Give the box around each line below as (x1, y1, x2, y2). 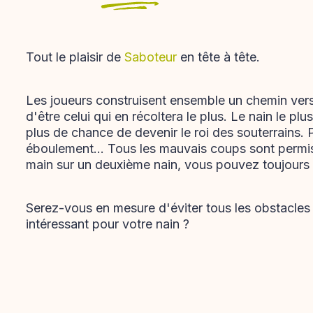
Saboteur (124, 50, 177, 64)
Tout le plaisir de (26, 50, 124, 64)
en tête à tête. (177, 50, 260, 64)
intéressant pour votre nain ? (26, 217, 189, 231)
